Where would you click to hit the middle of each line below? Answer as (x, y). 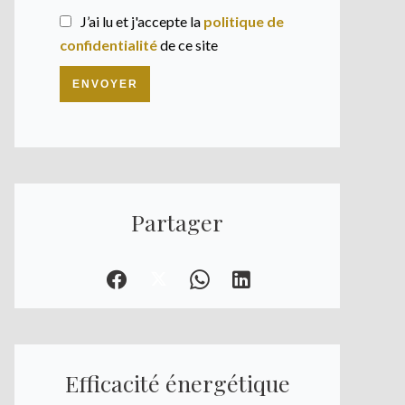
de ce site (188, 45)
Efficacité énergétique (177, 383)
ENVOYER (105, 84)
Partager (177, 222)
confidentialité (108, 45)
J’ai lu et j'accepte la (142, 21)
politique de (244, 21)
